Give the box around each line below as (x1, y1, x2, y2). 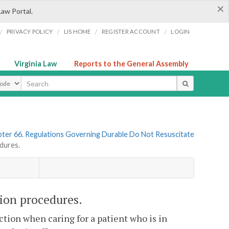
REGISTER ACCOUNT (101, 28, 160, 35)
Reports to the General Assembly (74, 59, 189, 68)
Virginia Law (14, 59, 57, 68)
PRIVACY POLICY (6, 28, 53, 35)
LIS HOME (63, 28, 91, 35)
